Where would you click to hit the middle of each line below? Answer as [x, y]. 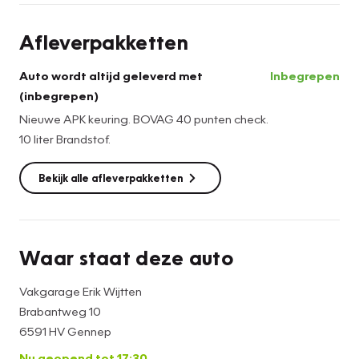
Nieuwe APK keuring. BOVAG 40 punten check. [144, 118]
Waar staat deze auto [126, 257]
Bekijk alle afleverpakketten [111, 177]
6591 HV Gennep [65, 331]
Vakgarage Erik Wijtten [81, 290]
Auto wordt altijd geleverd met [111, 75]
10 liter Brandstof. [65, 138]
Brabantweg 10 [60, 311]
